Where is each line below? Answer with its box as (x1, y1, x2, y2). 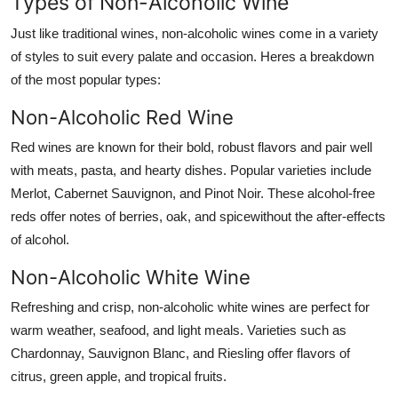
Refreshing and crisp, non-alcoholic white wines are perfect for (11, 298, 370, 314)
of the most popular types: (11, 71, 161, 87)
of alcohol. (11, 231, 69, 247)
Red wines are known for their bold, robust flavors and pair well (11, 139, 372, 155)
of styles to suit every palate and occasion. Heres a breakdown (11, 48, 374, 64)
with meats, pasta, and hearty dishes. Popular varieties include (11, 162, 371, 178)
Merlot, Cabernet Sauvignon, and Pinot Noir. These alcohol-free (11, 185, 375, 201)
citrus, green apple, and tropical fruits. (11, 368, 227, 384)
